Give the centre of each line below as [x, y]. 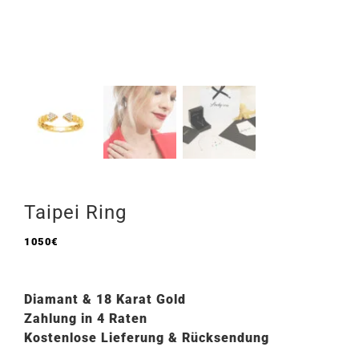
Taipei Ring [75, 212]
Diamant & [60, 299]
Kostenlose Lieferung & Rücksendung [147, 337]
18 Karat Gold [141, 299]
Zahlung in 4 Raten [86, 318]
